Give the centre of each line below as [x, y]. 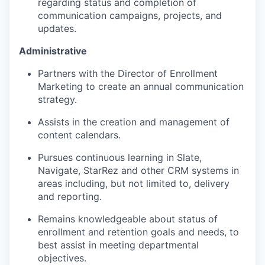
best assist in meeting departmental [118, 245]
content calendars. [79, 135]
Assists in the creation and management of [134, 122]
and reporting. [70, 196]
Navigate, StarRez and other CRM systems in [138, 170]
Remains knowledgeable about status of [128, 219]
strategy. [57, 99]
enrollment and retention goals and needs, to [138, 232]
